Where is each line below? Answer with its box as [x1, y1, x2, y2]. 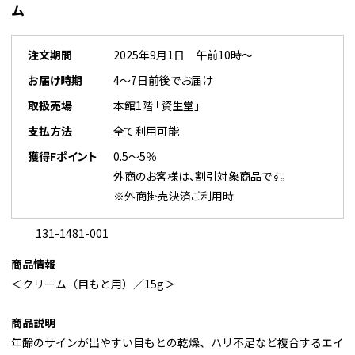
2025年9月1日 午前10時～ [113, 47, 253, 63]
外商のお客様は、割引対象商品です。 [113, 168, 286, 185]
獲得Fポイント [28, 148, 97, 165]
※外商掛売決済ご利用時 [113, 188, 234, 204]
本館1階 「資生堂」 [113, 97, 200, 114]
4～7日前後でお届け [113, 72, 213, 89]
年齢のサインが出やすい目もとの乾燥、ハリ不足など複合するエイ [11, 334, 344, 351]
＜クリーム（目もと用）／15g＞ [11, 276, 175, 292]
